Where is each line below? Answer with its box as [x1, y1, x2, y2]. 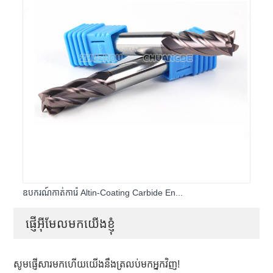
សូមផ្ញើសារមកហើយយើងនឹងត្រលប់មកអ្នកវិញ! [13, 258, 180, 269]
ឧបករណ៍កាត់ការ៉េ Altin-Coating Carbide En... [23, 187, 183, 197]
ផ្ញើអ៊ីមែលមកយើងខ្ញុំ [26, 216, 116, 230]
